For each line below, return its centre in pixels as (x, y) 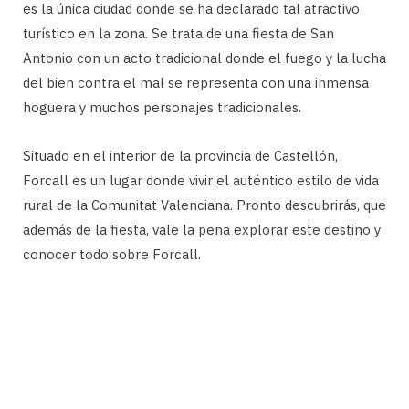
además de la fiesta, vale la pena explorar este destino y (202, 230)
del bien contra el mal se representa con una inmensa (196, 83)
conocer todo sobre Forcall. (112, 254)
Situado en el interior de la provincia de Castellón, (180, 156)
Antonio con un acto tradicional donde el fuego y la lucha (204, 58)
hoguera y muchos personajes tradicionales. (162, 107)
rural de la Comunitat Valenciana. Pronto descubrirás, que (204, 205)
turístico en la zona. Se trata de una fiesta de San (178, 33)
